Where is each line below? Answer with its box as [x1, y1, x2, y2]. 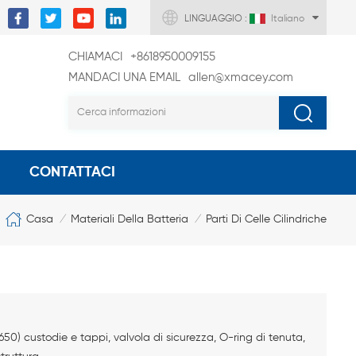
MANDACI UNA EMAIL [68, 72, 180, 83]
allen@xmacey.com [188, 72, 293, 83]
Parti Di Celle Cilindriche [206, 214, 327, 225]
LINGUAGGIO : [184, 14, 250, 24]
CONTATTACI [29, 165, 115, 180]
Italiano [271, 14, 304, 24]
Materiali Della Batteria [71, 214, 188, 225]
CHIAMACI [68, 51, 122, 63]
